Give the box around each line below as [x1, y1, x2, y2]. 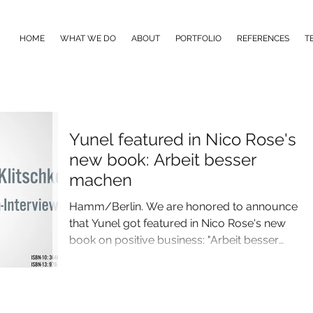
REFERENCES [237, 34, 289, 43]
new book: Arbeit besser [69, 150, 256, 170]
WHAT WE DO [60, 34, 116, 43]
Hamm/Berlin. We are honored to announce [69, 200, 298, 213]
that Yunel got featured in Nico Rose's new [69, 217, 286, 230]
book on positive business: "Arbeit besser [69, 233, 279, 247]
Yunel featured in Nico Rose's [69, 129, 296, 150]
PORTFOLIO [175, 34, 221, 43]
